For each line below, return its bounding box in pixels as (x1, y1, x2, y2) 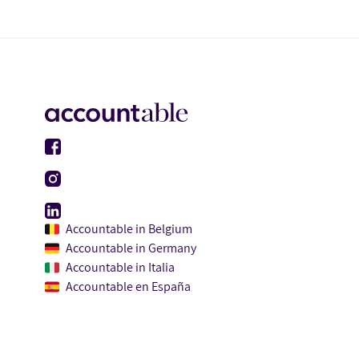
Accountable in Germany (66, 240, 196, 257)
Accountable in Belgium (66, 220, 192, 238)
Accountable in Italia (66, 259, 175, 276)
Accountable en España (66, 278, 191, 296)
